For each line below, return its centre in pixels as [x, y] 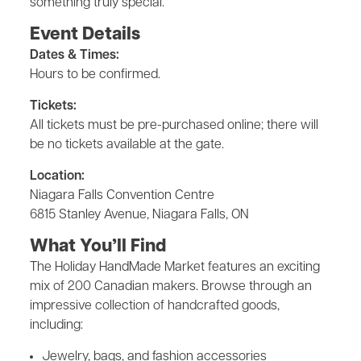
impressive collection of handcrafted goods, [155, 306]
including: [56, 326]
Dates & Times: [75, 56]
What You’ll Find [98, 247]
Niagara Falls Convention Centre [122, 196]
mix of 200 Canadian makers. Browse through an [171, 287]
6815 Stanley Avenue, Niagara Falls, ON [139, 215]
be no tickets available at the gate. [127, 145]
